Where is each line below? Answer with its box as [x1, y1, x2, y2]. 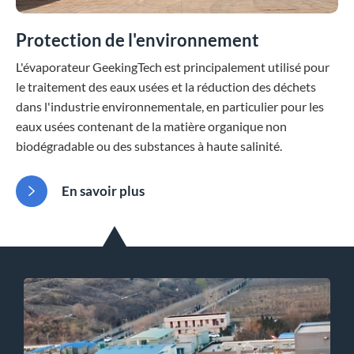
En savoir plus [59, 183, 145, 199]
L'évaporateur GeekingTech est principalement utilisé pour [16, 59, 330, 74]
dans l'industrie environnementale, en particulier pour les [16, 99, 324, 114]
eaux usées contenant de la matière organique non [16, 119, 287, 134]
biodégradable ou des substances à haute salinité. [16, 138, 282, 153]
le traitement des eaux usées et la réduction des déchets [16, 79, 316, 94]
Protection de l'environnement [16, 29, 259, 51]
